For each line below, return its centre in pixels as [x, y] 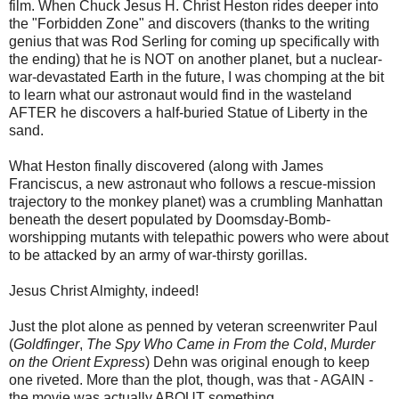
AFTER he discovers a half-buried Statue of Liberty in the [188, 113]
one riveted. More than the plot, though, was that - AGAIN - [191, 380]
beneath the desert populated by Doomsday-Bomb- [170, 220]
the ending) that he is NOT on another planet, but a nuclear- [195, 60]
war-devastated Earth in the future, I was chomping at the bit [196, 77]
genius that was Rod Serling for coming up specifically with [194, 42]
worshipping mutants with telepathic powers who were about [199, 238]
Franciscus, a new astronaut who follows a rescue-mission [192, 184]
